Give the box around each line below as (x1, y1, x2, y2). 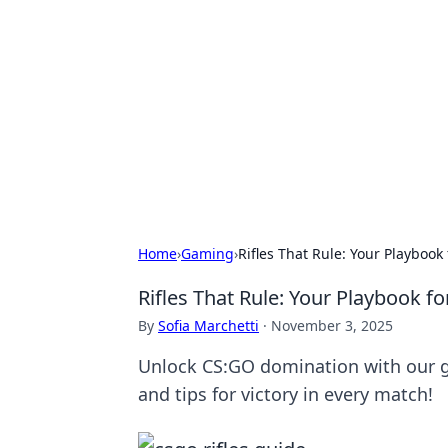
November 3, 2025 (271, 316, 393, 335)
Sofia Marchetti (158, 316, 259, 335)
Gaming (181, 244, 234, 263)
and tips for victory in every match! (138, 382, 433, 406)
